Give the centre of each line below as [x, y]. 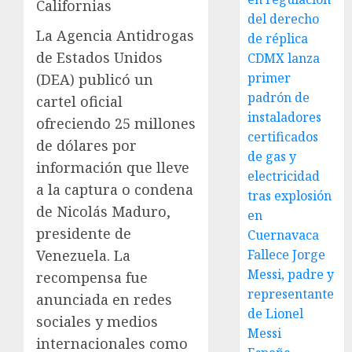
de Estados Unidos [99, 57]
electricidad [284, 176]
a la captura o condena [115, 189]
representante [291, 294]
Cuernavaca [284, 235]
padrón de [279, 97]
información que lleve [113, 167]
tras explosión [290, 196]
